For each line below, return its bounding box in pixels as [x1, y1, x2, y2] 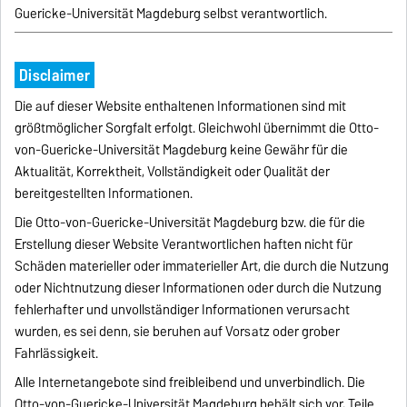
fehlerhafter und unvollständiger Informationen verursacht [15, 298, 351, 321]
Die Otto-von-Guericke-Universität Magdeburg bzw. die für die [15, 211, 366, 233]
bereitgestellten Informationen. [15, 182, 194, 204]
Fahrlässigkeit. [15, 342, 99, 364]
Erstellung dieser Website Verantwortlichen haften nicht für [15, 233, 353, 255]
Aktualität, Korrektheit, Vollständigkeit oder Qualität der [15, 160, 331, 183]
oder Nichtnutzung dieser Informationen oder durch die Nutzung [15, 276, 382, 299]
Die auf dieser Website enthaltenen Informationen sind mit [15, 94, 347, 117]
